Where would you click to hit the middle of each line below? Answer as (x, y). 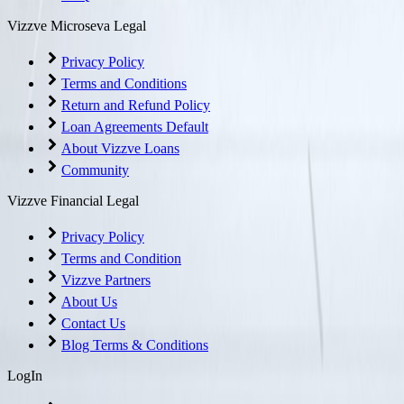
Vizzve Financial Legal (73, 201)
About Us (89, 302)
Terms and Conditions (124, 84)
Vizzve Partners (106, 280)
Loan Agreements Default (135, 127)
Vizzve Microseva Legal (77, 26)
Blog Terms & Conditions (135, 345)
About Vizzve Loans (120, 149)
